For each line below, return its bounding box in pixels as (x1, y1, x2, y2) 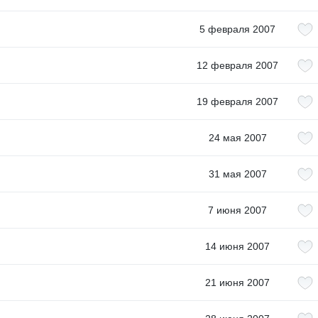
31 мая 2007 (208, 168, 267, 180)
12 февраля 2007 (197, 60, 278, 71)
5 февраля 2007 (199, 23, 275, 35)
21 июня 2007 (205, 277, 270, 288)
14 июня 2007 (205, 241, 270, 252)
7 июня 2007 (208, 204, 267, 216)
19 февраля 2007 (197, 96, 278, 107)
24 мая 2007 (208, 132, 267, 143)
